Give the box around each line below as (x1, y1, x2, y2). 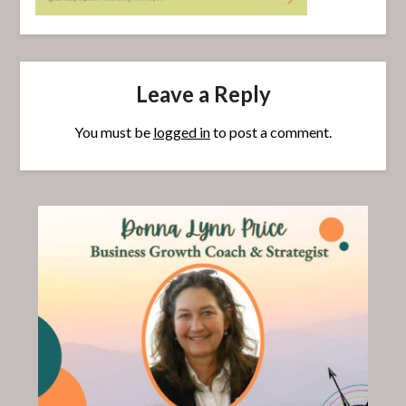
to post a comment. (210, 123, 332, 141)
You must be (74, 123, 153, 141)
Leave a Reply (135, 81, 271, 108)
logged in (153, 123, 210, 141)
